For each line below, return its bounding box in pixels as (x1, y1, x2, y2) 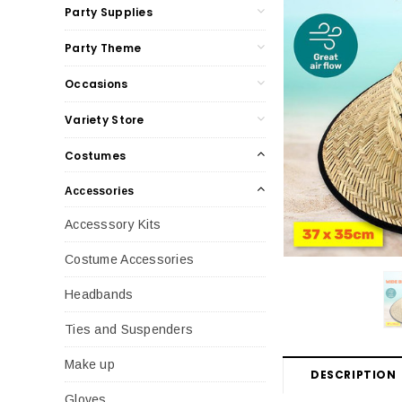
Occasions (65, 75, 128, 92)
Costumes (65, 147, 127, 163)
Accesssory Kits (65, 216, 162, 232)
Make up (65, 356, 115, 371)
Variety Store (65, 111, 144, 127)
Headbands (65, 286, 134, 301)
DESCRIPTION (310, 366, 397, 382)
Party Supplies (65, 4, 153, 20)
